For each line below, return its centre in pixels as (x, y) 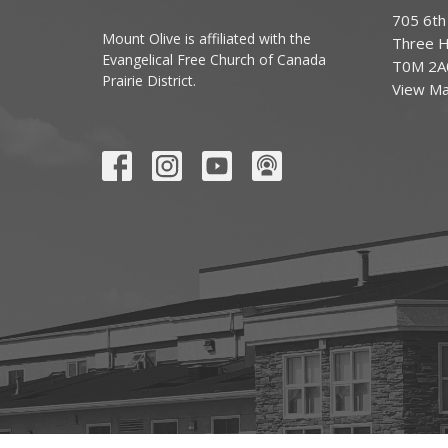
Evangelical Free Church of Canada (214, 59)
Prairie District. (149, 80)
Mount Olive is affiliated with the (206, 38)
